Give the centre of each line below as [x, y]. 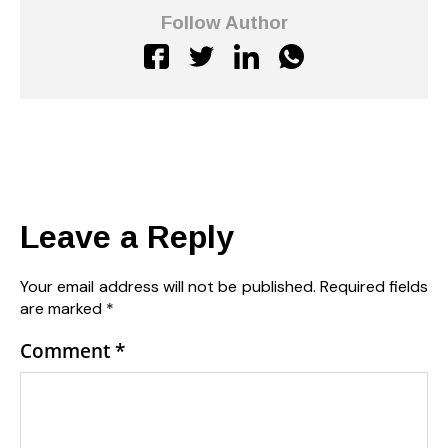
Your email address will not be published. [168, 286]
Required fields [373, 286]
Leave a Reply [127, 236]
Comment [67, 350]
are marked [63, 308]
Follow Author [224, 22]
